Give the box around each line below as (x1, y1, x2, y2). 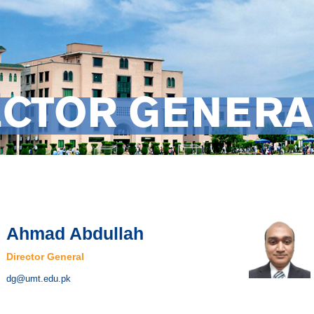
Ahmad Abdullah (6, 223, 144, 243)
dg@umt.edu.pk (6, 273, 71, 284)
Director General (6, 250, 84, 262)
